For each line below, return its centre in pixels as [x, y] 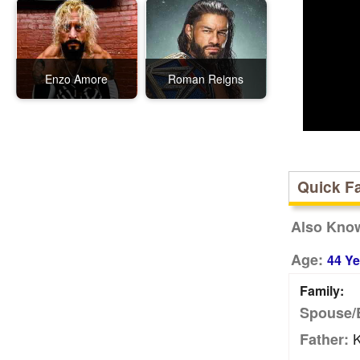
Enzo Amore [76, 79]
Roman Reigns [206, 79]
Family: [321, 290]
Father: [324, 339]
